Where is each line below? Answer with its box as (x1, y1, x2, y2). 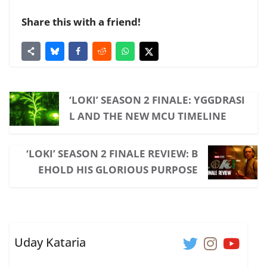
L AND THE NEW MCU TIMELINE (69, 108, 226, 123)
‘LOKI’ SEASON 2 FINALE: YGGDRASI (69, 92, 245, 107)
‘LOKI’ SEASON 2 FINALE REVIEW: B (26, 146, 198, 160)
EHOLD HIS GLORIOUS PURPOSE (38, 162, 198, 176)
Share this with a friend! (21, 14, 141, 29)
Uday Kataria (14, 234, 86, 251)
